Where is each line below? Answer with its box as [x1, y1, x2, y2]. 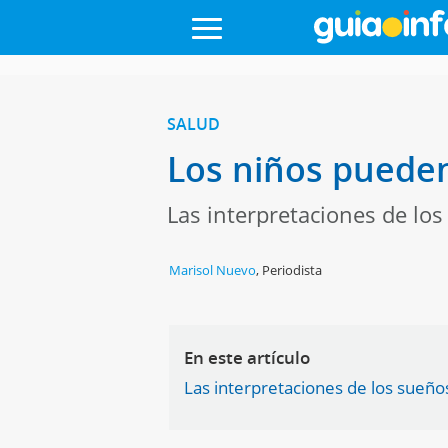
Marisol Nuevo [169, 261, 257, 279]
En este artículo [184, 346, 311, 369]
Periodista [262, 261, 323, 279]
